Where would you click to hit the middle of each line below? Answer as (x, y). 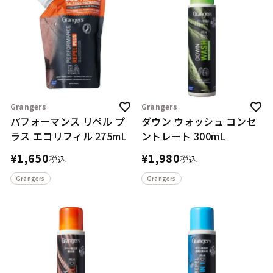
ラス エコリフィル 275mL (69, 136)
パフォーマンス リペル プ (68, 122)
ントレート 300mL (184, 136)
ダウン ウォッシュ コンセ (199, 122)
